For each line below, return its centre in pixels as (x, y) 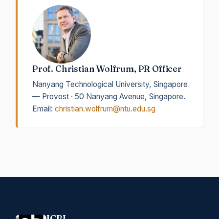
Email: (44, 109)
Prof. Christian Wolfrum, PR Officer (107, 68)
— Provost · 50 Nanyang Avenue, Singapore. (109, 96)
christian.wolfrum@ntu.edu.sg (105, 109)
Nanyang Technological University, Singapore (110, 84)
